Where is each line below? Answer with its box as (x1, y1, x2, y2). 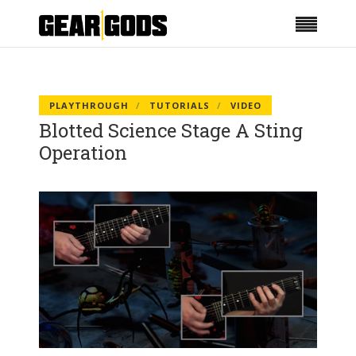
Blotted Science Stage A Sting (39, 118, 303, 143)
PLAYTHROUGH (49, 99, 129, 111)
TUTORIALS (149, 99, 210, 111)
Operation (39, 140, 127, 165)
